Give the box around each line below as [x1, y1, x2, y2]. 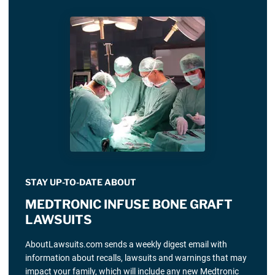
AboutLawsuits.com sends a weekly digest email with [25, 239, 227, 250]
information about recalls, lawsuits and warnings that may [25, 253, 247, 263]
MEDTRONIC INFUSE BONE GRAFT [25, 196, 233, 212]
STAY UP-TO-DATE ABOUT [25, 176, 136, 187]
